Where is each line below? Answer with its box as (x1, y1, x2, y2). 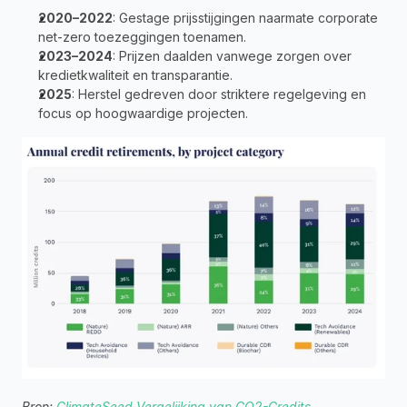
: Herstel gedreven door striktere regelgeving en (72, 85, 366, 102)
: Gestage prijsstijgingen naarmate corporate (113, 9, 378, 25)
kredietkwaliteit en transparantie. (38, 66, 233, 83)
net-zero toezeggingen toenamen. (38, 28, 246, 45)
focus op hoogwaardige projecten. (38, 104, 248, 121)
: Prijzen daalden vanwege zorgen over (113, 47, 352, 64)
